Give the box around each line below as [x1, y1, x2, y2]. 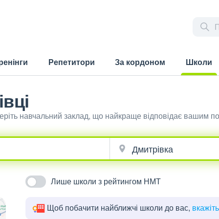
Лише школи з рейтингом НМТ [51, 175, 161, 187]
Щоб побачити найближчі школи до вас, [47, 202, 193, 213]
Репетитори [48, 56, 95, 67]
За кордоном [115, 56, 166, 67]
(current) [180, 75, 212, 86]
